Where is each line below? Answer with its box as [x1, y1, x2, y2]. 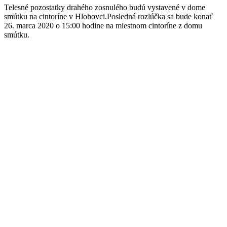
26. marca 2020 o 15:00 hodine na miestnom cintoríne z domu [4, 21, 202, 30]
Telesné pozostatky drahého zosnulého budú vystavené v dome [4, 3, 205, 12]
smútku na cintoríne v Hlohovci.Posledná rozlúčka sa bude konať [4, 12, 213, 21]
